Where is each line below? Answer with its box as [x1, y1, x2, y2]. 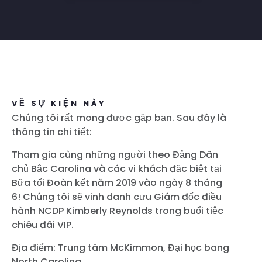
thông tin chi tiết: [12, 125, 92, 139]
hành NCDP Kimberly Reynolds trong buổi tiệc [12, 204, 223, 218]
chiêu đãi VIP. [12, 218, 74, 232]
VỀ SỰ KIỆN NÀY [12, 98, 106, 109]
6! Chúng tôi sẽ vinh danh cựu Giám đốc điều [12, 190, 222, 204]
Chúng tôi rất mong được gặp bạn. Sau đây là [12, 111, 226, 125]
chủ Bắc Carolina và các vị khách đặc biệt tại [12, 162, 222, 176]
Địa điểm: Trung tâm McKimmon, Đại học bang [12, 241, 229, 255]
